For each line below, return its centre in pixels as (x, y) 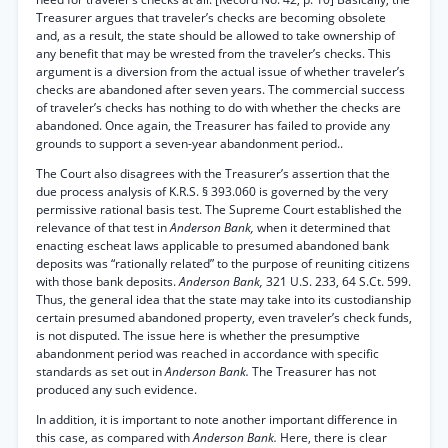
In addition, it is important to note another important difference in (216, 419)
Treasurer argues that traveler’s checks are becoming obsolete (211, 17)
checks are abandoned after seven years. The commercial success (220, 89)
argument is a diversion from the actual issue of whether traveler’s (220, 71)
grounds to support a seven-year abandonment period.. (189, 143)
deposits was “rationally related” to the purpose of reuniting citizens (223, 263)
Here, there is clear (333, 437)
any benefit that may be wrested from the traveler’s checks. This (213, 53)
